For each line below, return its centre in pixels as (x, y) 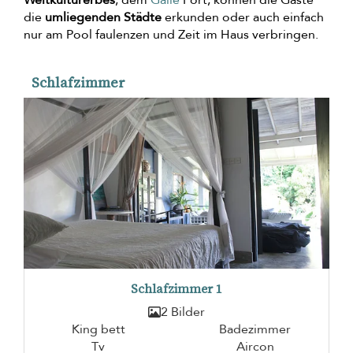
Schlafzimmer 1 (176, 288)
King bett (98, 329)
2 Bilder (183, 312)
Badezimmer (255, 329)
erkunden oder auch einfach (243, 17)
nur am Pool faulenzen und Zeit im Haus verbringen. (171, 34)
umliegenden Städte (103, 17)
